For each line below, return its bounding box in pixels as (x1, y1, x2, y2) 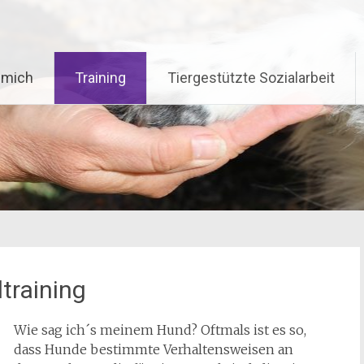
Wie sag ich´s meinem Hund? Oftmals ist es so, (14, 322, 307, 338)
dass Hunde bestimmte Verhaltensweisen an (14, 341, 294, 357)
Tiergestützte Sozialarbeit (167, 69, 335, 86)
